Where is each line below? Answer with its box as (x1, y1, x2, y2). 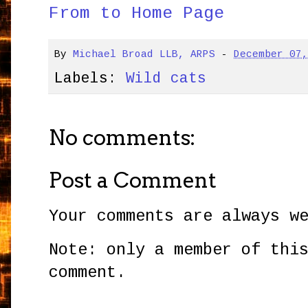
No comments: (49, 124, 197, 151)
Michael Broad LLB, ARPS (73, 49, 216, 60)
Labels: (54, 69, 126, 87)
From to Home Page (49, 3, 225, 23)
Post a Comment (49, 167, 217, 193)
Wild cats (126, 69, 207, 87)
